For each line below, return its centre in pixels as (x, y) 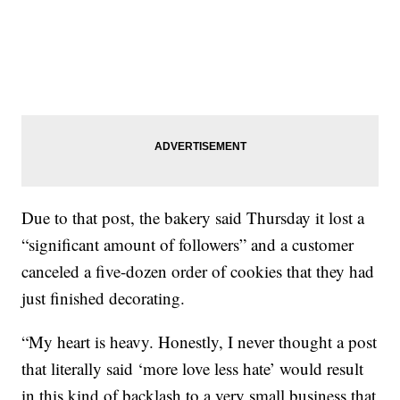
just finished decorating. (104, 297)
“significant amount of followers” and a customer (188, 244)
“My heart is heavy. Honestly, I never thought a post (200, 341)
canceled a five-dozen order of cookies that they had (198, 271)
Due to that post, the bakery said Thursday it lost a (193, 217)
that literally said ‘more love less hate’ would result (193, 368)
